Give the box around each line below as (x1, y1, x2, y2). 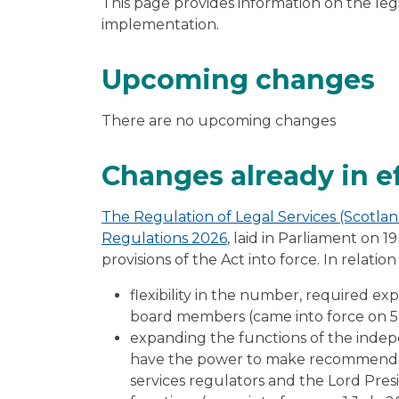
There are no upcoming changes (102, 111, 336, 129)
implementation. (102, 15, 223, 33)
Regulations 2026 (102, 229, 227, 247)
